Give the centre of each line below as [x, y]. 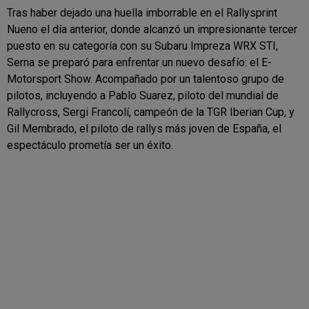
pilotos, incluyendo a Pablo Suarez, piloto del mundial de [143, 95]
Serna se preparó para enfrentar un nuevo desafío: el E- [139, 62]
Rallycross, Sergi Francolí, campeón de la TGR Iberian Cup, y [151, 112]
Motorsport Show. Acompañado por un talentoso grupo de [146, 79]
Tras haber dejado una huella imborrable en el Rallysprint [142, 12]
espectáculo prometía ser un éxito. [90, 145]
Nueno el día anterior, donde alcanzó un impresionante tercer [152, 29]
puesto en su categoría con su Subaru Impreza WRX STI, [142, 46]
